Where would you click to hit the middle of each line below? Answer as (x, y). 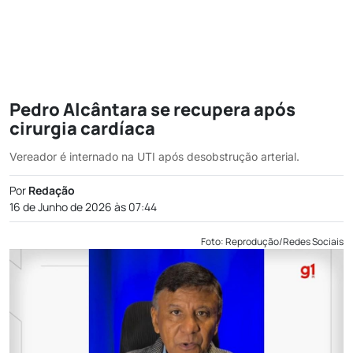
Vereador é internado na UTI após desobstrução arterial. (154, 156)
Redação (52, 190)
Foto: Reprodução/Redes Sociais (272, 242)
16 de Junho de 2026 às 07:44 (83, 207)
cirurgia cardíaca (82, 128)
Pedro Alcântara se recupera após (152, 110)
